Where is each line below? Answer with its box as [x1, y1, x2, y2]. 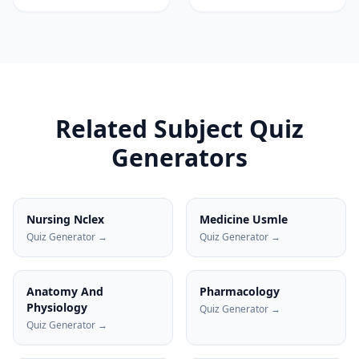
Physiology [26, 300, 87, 315]
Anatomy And [26, 284, 103, 299]
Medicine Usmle [200, 212, 288, 227]
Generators [111, 141, 248, 174]
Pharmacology [200, 284, 280, 299]
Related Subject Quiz [55, 112, 304, 145]
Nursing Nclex [26, 212, 104, 227]
